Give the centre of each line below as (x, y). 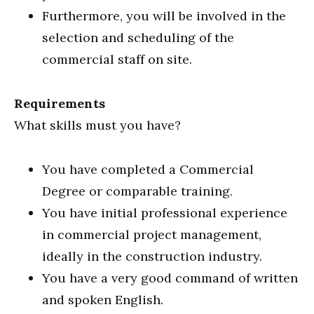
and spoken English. (103, 300)
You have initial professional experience (165, 213)
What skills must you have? (97, 125)
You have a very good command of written (170, 278)
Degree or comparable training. (137, 191)
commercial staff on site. (117, 59)
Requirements (60, 103)
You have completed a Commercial (148, 169)
